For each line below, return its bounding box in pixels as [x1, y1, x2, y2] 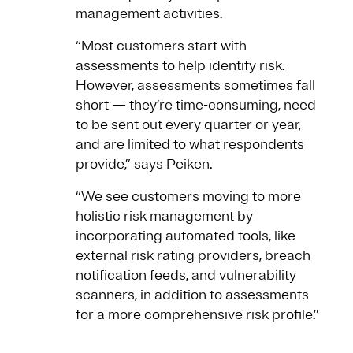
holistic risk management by [76, 207, 253, 225]
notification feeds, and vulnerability [76, 266, 296, 284]
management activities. [76, 5, 225, 23]
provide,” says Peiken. [76, 155, 215, 173]
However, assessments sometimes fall [76, 76, 315, 95]
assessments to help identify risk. [76, 57, 284, 75]
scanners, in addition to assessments [76, 286, 309, 304]
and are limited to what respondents [76, 136, 304, 154]
